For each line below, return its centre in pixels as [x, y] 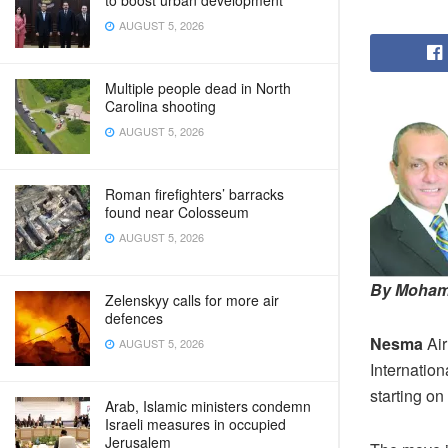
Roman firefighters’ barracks [194, 194]
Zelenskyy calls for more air [192, 300]
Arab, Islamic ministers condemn [208, 406]
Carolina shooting [160, 106]
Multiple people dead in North [198, 88]
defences [134, 318]
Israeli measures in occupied [195, 424]
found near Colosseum [177, 212]
